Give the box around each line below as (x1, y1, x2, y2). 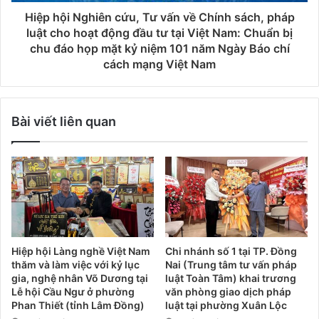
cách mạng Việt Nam (103, 57, 216, 72)
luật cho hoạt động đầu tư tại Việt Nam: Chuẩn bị (26, 26, 293, 41)
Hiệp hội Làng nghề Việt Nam (11, 245, 150, 258)
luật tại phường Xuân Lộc (165, 299, 287, 312)
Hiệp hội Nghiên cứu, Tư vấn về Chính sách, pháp (24, 10, 295, 25)
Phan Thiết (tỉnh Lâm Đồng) (11, 299, 145, 312)
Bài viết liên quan (11, 114, 116, 130)
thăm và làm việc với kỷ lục (11, 258, 140, 271)
